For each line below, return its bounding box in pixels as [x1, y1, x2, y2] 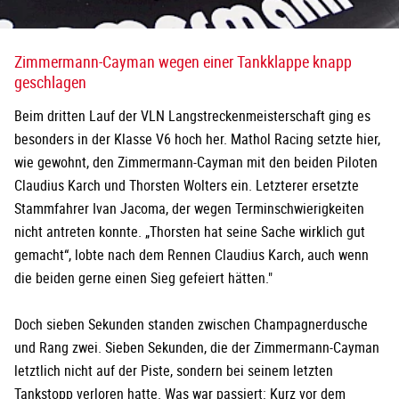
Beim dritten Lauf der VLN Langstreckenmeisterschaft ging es [14, 106, 370, 126]
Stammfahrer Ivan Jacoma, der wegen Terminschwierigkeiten [14, 199, 364, 219]
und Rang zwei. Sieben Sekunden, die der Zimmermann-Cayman [14, 338, 379, 358]
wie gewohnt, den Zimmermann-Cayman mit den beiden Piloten [14, 152, 378, 173]
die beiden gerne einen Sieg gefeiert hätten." [14, 268, 276, 289]
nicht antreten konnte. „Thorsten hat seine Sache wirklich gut [14, 222, 365, 242]
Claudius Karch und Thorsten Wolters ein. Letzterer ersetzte [14, 175, 359, 196]
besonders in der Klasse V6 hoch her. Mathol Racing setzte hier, [14, 129, 380, 150]
